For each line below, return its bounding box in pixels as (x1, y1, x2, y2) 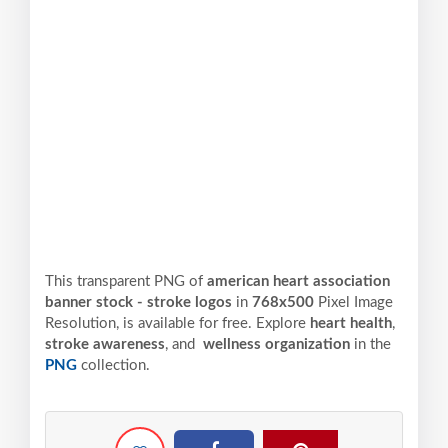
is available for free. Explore (123, 316, 310, 332)
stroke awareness (45, 337, 165, 353)
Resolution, (45, 316, 119, 332)
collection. (77, 358, 150, 374)
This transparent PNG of (45, 274, 207, 290)
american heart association (207, 274, 390, 290)
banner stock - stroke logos (45, 295, 232, 311)
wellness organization (199, 337, 350, 353)
